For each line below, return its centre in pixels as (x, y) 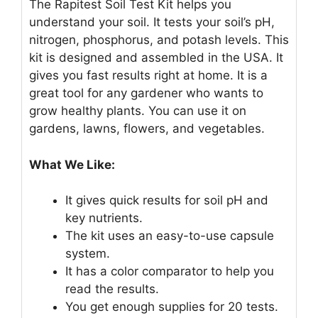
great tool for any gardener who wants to (146, 93)
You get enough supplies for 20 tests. (172, 307)
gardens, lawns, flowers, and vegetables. (147, 129)
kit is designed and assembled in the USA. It (156, 58)
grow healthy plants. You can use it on (138, 111)
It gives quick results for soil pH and (167, 201)
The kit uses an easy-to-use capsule (170, 236)
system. (88, 254)
